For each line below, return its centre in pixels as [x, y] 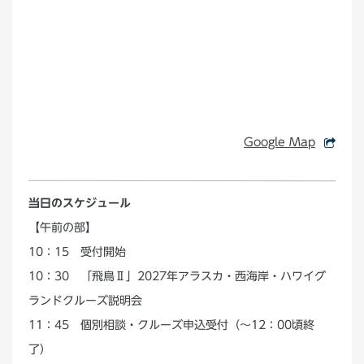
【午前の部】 [63, 227]
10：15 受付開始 [78, 252]
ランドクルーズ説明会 [86, 301]
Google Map [279, 142]
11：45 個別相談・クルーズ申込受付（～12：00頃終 [172, 325]
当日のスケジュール [80, 203]
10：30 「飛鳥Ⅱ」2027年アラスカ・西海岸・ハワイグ [178, 276]
